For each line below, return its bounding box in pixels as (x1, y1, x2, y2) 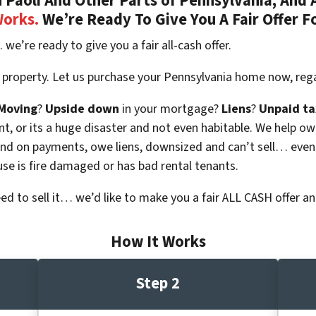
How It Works (110, 230, 206, 253)
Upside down (45, 99, 119, 118)
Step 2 (136, 272, 180, 296)
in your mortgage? (119, 99, 221, 118)
